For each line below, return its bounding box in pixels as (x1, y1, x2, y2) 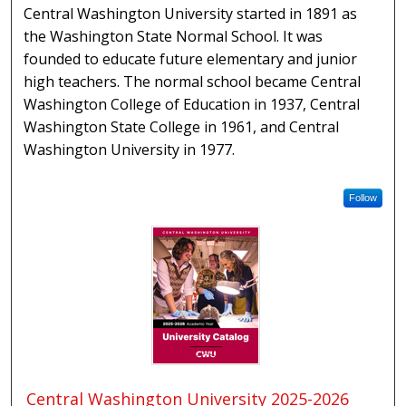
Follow (348, 191, 377, 203)
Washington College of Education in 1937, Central (24, 93, 361, 114)
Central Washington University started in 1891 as (24, 3, 358, 24)
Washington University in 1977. (24, 139, 236, 159)
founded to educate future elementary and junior (24, 48, 358, 69)
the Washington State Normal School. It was (24, 25, 324, 46)
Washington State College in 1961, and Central (24, 116, 340, 137)
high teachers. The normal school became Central (24, 71, 362, 92)
